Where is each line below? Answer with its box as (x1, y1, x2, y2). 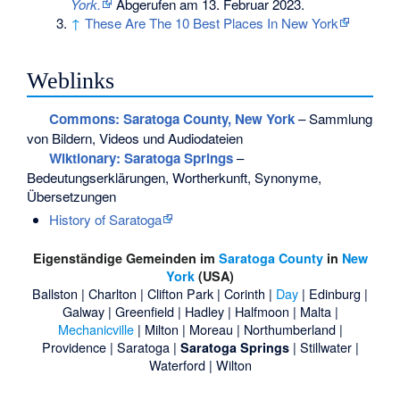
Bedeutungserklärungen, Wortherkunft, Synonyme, (27, 168, 322, 187)
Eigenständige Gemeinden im (32, 249, 219, 268)
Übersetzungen (27, 187, 117, 206)
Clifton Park (147, 284, 213, 304)
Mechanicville (57, 320, 134, 339)
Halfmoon (234, 302, 289, 321)
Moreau (188, 320, 233, 339)
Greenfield (114, 302, 174, 321)
